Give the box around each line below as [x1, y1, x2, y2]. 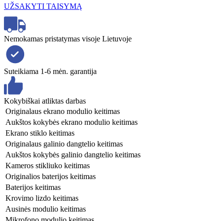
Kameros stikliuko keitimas [5, 161, 90, 170]
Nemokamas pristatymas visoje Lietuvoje [4, 34, 132, 43]
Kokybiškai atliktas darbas [4, 96, 86, 105]
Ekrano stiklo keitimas [5, 128, 74, 137]
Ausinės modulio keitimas [5, 204, 86, 213]
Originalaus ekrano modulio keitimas [5, 107, 120, 115]
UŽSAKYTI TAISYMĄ [4, 1, 82, 10]
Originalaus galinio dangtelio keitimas [5, 139, 123, 148]
